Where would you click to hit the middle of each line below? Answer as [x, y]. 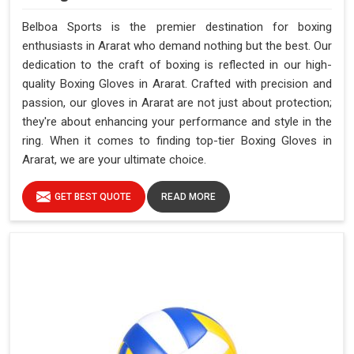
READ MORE [188, 197]
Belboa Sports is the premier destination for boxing [177, 27]
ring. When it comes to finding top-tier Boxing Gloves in [177, 141]
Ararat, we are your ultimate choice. [114, 160]
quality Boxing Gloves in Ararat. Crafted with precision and [177, 84]
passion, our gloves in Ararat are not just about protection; [177, 103]
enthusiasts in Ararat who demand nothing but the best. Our [177, 46]
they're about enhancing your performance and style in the [177, 122]
